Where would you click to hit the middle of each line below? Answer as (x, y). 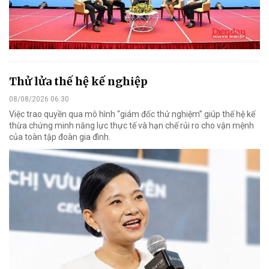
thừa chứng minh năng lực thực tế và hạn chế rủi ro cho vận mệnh (131, 126)
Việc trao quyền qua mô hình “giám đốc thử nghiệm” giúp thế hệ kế (132, 114)
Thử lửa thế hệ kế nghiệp (78, 82)
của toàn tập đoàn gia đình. (60, 137)
